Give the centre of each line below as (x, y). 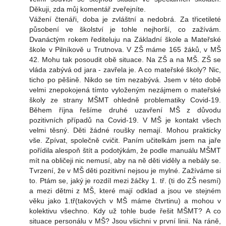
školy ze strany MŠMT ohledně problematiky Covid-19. (125, 100)
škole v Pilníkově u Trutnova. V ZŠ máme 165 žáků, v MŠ (125, 50)
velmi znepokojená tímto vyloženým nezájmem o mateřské (125, 90)
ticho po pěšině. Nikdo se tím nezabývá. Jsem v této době (125, 80)
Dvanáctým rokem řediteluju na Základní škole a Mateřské (125, 40)
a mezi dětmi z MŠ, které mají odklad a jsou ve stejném (125, 191)
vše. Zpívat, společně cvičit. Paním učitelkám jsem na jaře (125, 140)
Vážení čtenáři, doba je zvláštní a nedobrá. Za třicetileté (125, 19)
